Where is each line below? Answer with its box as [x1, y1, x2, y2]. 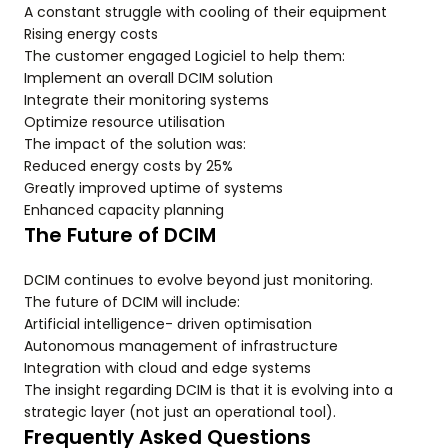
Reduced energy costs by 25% [24, 156, 233, 177]
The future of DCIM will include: [24, 292, 240, 313]
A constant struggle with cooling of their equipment [24, 2, 387, 23]
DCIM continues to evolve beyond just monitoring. [24, 270, 373, 291]
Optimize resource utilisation [24, 112, 225, 133]
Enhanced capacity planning [24, 200, 224, 221]
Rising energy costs [24, 24, 158, 45]
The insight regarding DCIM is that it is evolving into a [24, 380, 393, 401]
